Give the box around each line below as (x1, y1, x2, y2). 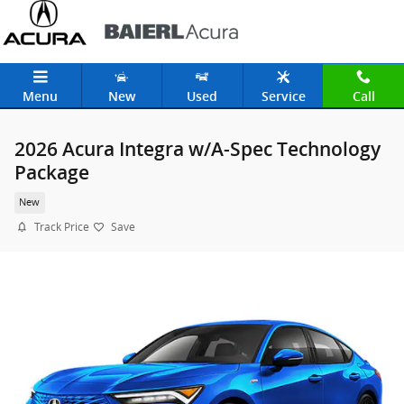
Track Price (34, 219, 89, 234)
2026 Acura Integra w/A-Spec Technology (14, 138, 381, 161)
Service (261, 89, 306, 104)
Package (14, 161, 89, 184)
